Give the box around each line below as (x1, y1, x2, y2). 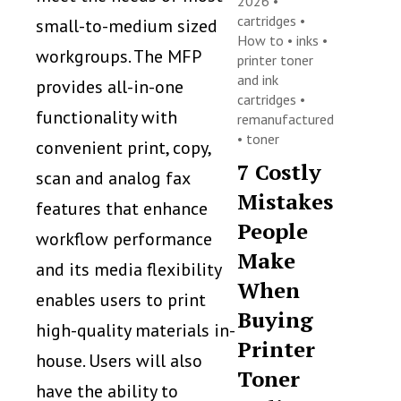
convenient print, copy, (36, 136, 210, 160)
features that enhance (36, 197, 208, 221)
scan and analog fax (36, 166, 190, 191)
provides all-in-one (36, 75, 183, 99)
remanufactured (237, 110, 335, 128)
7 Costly (237, 158, 322, 186)
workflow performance (36, 227, 212, 252)
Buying (237, 305, 314, 334)
